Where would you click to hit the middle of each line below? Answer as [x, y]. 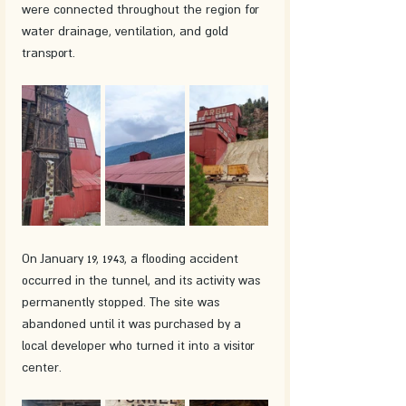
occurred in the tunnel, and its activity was [143, 280]
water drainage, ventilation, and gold [127, 31]
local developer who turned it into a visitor [140, 345]
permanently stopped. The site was [122, 301]
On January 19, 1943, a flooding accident [132, 258]
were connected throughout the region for [142, 9]
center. [42, 367]
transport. [48, 53]
